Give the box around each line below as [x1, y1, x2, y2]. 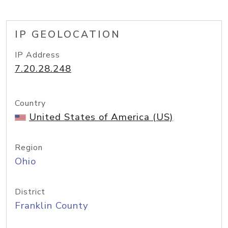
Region [15, 142, 43, 153]
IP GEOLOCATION [15, 28, 121, 41]
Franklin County [15, 199, 89, 212]
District [15, 186, 45, 197]
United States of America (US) [29, 110, 173, 124]
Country [15, 98, 46, 109]
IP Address [15, 49, 60, 61]
